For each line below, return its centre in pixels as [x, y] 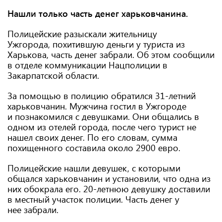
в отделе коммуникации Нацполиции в [87, 65]
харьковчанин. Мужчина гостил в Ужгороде [97, 106]
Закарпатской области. [56, 75]
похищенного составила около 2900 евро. [94, 148]
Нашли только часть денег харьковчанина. [99, 13]
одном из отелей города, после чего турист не [102, 127]
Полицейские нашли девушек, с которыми [94, 168]
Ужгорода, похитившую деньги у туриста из [96, 44]
